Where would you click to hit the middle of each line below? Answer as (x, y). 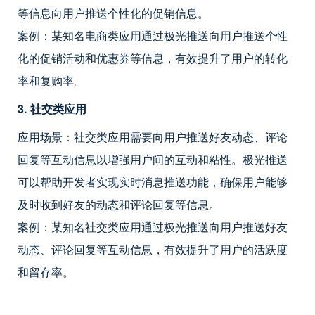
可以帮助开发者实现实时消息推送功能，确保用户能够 (153, 181)
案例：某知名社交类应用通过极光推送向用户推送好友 (153, 226)
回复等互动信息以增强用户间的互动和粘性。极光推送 (153, 159)
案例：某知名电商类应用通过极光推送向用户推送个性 (153, 35)
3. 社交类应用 (52, 108)
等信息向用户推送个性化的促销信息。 (113, 13)
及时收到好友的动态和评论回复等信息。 (119, 204)
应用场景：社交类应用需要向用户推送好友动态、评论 (153, 136)
